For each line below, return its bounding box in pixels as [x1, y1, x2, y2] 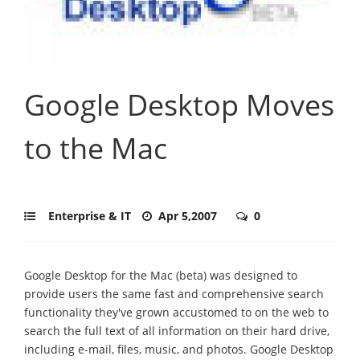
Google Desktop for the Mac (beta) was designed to [24, 267, 297, 283]
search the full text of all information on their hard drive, [24, 322, 329, 338]
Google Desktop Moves [24, 84, 334, 125]
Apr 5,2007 [158, 207, 220, 223]
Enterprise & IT [48, 207, 131, 223]
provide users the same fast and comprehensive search [24, 285, 324, 301]
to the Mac [24, 128, 167, 168]
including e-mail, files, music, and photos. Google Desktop [24, 341, 333, 357]
